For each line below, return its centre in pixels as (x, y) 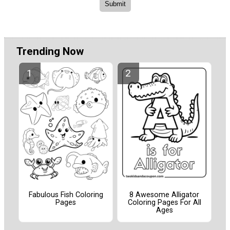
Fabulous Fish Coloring (66, 195)
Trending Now (50, 52)
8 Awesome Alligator (164, 195)
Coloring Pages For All (164, 203)
